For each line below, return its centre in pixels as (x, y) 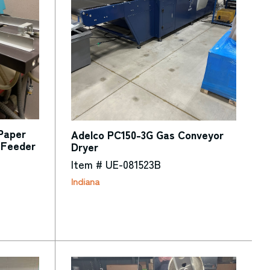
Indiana (85, 181)
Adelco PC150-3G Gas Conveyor (147, 134)
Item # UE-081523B (116, 164)
